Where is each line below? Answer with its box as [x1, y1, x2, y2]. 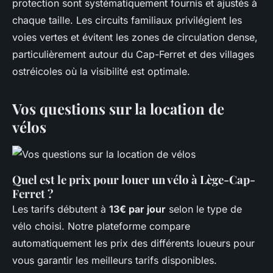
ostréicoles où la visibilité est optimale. [12, 65, 190, 77]
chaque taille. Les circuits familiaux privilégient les [12, 13, 242, 26]
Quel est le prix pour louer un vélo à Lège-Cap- [12, 171, 255, 187]
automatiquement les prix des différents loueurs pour [12, 236, 255, 249]
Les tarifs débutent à [12, 202, 109, 215]
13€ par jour [109, 202, 166, 215]
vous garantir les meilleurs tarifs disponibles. [12, 253, 217, 266]
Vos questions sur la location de [12, 98, 224, 118]
